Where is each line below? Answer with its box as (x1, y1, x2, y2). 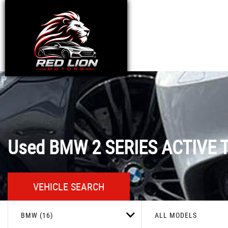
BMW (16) (21, 210, 53, 220)
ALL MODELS (155, 210, 197, 220)
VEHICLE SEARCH (33, 179, 104, 193)
